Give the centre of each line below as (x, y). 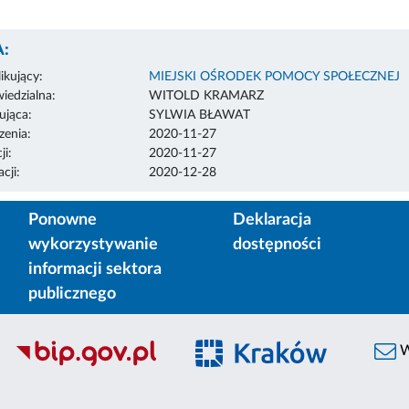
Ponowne (63, 220)
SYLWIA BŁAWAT (199, 115)
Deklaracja (272, 220)
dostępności (277, 244)
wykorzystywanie (93, 244)
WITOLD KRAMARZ (206, 95)
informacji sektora (95, 269)
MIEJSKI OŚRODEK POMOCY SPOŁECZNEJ (274, 76)
